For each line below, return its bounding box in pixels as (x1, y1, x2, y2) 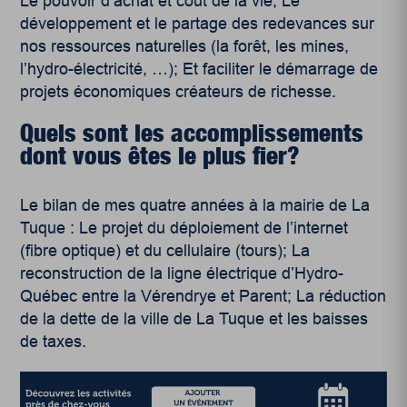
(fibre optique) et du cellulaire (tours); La (20, 241, 311, 260)
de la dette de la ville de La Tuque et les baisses (20, 309, 369, 328)
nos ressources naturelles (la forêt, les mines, (20, 36, 350, 55)
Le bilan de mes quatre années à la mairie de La (20, 195, 371, 214)
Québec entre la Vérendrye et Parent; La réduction (20, 286, 387, 305)
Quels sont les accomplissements (20, 117, 364, 147)
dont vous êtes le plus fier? (20, 140, 301, 170)
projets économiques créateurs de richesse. (20, 82, 337, 101)
